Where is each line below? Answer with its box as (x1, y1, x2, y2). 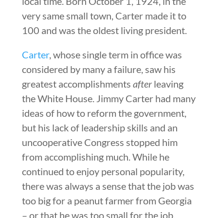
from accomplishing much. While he (21, 150, 169, 163)
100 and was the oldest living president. (21, 24, 187, 36)
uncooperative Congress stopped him (21, 136, 178, 148)
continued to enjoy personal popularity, (21, 165, 184, 177)
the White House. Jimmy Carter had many (21, 92, 196, 104)
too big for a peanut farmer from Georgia (21, 194, 192, 206)
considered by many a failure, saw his (21, 63, 176, 75)
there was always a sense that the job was (21, 180, 194, 192)
